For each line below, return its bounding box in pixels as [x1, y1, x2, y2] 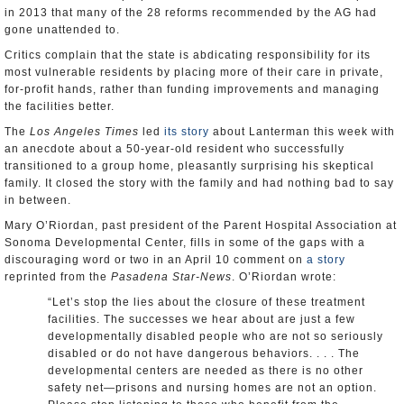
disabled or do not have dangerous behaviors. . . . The [48, 347, 360, 360]
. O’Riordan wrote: [232, 271, 336, 283]
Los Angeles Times [30, 125, 139, 138]
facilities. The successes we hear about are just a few [48, 313, 355, 326]
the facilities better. [5, 100, 115, 113]
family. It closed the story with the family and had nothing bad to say [5, 177, 394, 189]
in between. [5, 194, 71, 207]
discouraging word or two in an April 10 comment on [5, 253, 307, 266]
